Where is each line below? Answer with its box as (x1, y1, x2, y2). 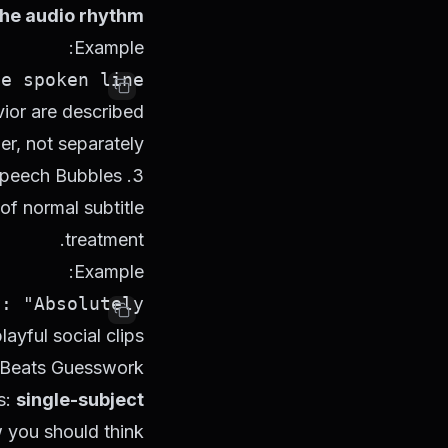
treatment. (65, 229, 144, 250)
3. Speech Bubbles (132, 165, 144, 186)
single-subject (16, 389, 144, 410)
